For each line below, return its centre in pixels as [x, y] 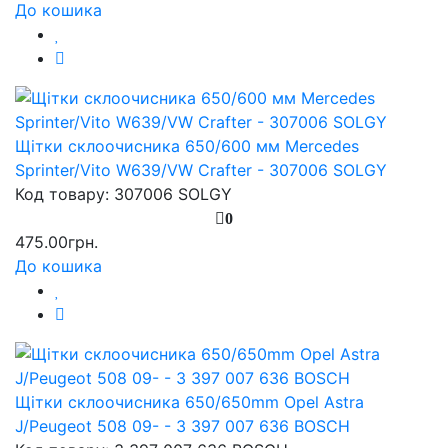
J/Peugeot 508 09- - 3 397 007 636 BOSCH [182, 425]
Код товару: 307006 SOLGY [123, 193]
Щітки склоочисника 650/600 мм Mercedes [187, 145]
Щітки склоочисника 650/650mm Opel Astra [189, 401]
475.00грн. [56, 241]
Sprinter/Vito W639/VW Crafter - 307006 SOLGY [201, 169]
